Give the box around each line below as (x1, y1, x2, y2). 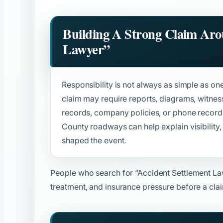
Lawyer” (63, 39, 110, 59)
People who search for (50, 167, 135, 178)
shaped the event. (62, 135, 126, 145)
